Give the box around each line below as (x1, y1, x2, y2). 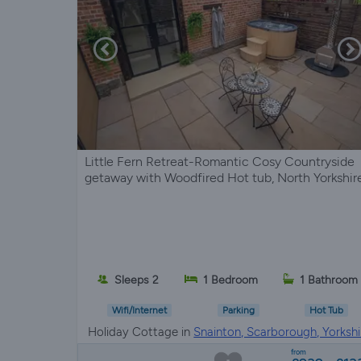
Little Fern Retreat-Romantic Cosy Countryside (85, 153, 355, 169)
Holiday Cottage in (88, 324, 194, 339)
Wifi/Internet (112, 305, 168, 317)
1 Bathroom (300, 272, 359, 287)
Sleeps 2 (114, 272, 159, 287)
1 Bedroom (202, 272, 258, 287)
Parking (222, 305, 255, 317)
